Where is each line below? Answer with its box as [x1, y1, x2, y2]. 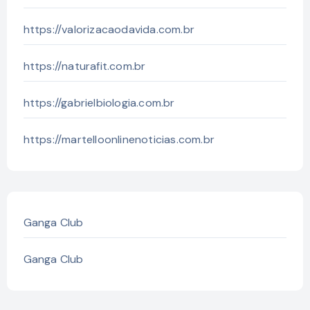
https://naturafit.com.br [23, 58, 146, 73]
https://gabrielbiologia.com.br [23, 95, 175, 110]
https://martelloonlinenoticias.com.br [23, 131, 215, 147]
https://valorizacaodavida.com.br [23, 21, 194, 37]
